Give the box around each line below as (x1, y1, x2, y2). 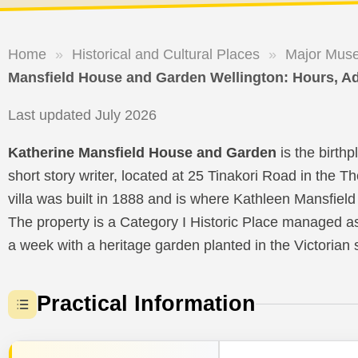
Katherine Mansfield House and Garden (8, 145, 276, 161)
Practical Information (37, 292, 256, 316)
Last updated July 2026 (8, 107, 157, 123)
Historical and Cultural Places (72, 46, 260, 62)
